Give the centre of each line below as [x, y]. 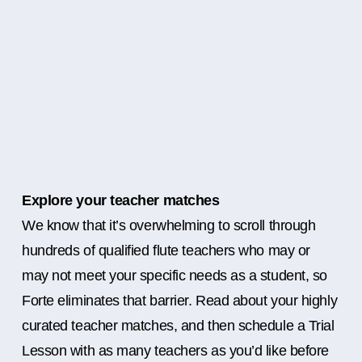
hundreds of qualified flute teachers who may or [166, 251]
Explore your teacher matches [121, 201]
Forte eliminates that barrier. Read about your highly [180, 301]
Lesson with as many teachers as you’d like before [175, 351]
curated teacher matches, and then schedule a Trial [178, 326]
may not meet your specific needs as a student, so [175, 276]
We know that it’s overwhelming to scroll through [169, 226]
